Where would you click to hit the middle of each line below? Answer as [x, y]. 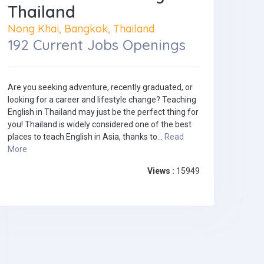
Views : [161, 171]
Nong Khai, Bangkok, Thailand [81, 29]
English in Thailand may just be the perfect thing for [103, 112]
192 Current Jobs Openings [97, 45]
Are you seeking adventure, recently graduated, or [100, 88]
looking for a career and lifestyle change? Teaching [102, 100]
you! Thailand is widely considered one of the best [100, 125]
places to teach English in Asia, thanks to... [86, 137]
